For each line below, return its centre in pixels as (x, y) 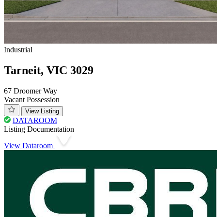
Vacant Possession (32, 100)
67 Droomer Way (31, 91)
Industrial (18, 50)
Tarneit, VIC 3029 (49, 70)
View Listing (42, 111)
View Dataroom (29, 146)
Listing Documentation (39, 129)
